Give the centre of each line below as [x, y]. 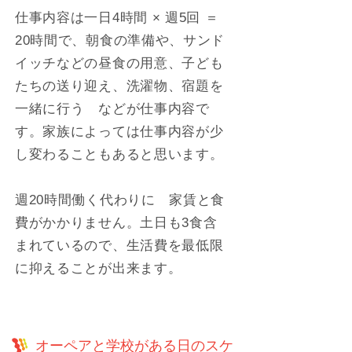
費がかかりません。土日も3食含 [116, 223]
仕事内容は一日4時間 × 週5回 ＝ [117, 18]
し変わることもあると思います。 [119, 154]
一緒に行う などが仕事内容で [112, 109]
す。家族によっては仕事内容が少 [119, 132]
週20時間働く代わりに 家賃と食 [120, 200]
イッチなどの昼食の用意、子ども [119, 63]
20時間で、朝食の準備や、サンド [120, 40]
